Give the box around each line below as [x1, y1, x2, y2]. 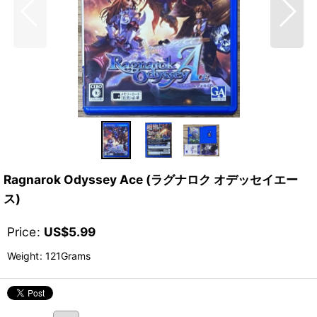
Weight [7, 250, 39, 262]
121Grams [42, 250, 91, 262]
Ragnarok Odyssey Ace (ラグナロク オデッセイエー [4, 172, 298, 187]
